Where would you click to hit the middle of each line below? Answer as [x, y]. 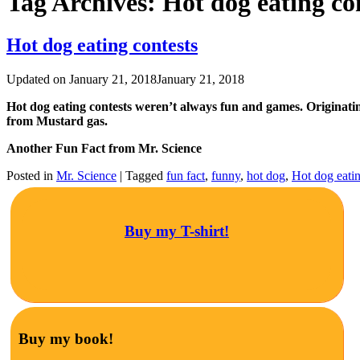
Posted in [31, 176]
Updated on [38, 80]
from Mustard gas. [57, 121]
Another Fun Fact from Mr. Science [104, 149]
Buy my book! [66, 339]
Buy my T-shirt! [176, 231]
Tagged [146, 176]
